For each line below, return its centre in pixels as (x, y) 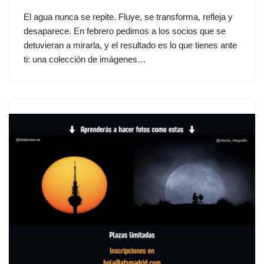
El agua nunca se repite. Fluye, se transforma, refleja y (128, 16)
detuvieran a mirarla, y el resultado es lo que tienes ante (130, 45)
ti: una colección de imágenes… (86, 59)
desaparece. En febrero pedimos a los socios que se (125, 31)
